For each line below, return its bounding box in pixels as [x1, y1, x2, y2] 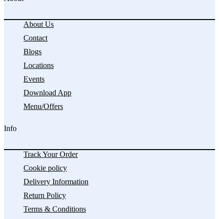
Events [23, 75, 44, 84]
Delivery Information [23, 177, 88, 186]
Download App [23, 88, 71, 97]
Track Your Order [23, 150, 78, 158]
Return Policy [23, 191, 66, 199]
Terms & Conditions [23, 204, 86, 213]
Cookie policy [23, 163, 67, 172]
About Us [23, 20, 54, 29]
